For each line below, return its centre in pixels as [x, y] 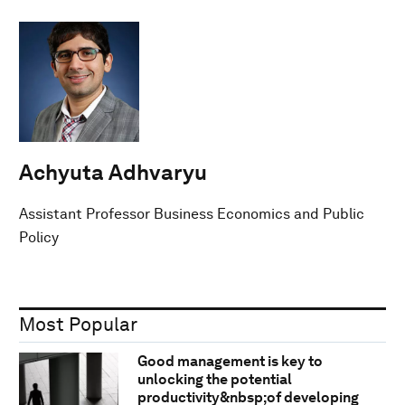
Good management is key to [230, 362]
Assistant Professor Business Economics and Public [192, 213]
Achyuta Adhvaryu [113, 172]
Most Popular [78, 324]
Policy [39, 237]
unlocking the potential [214, 380]
